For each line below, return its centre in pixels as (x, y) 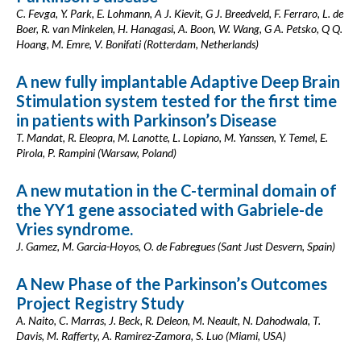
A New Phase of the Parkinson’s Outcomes (172, 284)
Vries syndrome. (75, 229)
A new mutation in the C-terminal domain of (176, 190)
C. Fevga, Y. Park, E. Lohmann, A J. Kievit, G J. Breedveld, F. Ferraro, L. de (180, 13)
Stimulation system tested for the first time (176, 101)
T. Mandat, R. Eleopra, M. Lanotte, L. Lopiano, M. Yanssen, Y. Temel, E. (172, 137)
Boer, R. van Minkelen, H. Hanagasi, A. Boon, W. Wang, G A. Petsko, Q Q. (179, 29)
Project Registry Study (100, 303)
